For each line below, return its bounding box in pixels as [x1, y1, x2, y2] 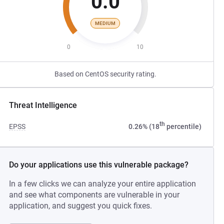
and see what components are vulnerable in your [9, 190, 180, 199]
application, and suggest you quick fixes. [9, 201, 152, 210]
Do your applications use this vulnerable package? [9, 160, 189, 169]
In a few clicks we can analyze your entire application [9, 179, 196, 188]
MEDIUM [95, 20, 116, 26]
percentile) [164, 122, 201, 130]
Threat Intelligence [9, 100, 77, 110]
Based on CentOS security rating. [54, 70, 156, 78]
